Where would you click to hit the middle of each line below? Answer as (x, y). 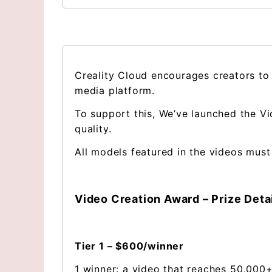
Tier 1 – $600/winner (131, 246)
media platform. (115, 90)
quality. (93, 129)
